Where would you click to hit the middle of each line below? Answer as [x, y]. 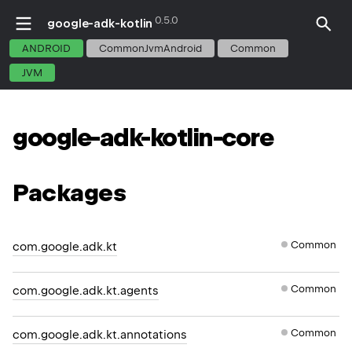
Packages [69, 193]
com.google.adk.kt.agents [86, 290]
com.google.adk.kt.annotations [100, 334]
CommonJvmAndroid [150, 48]
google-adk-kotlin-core [143, 138]
